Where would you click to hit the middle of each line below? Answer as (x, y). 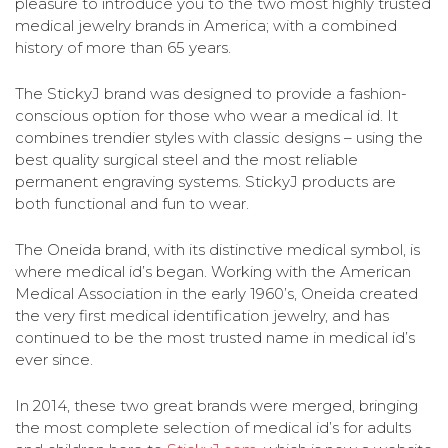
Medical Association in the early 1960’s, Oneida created (216, 293)
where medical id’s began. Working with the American (213, 271)
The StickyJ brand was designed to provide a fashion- (211, 93)
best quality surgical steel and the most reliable (186, 159)
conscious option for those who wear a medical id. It (206, 115)
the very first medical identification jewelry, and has (202, 315)
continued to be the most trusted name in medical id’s (215, 337)
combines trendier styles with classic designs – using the (219, 137)
